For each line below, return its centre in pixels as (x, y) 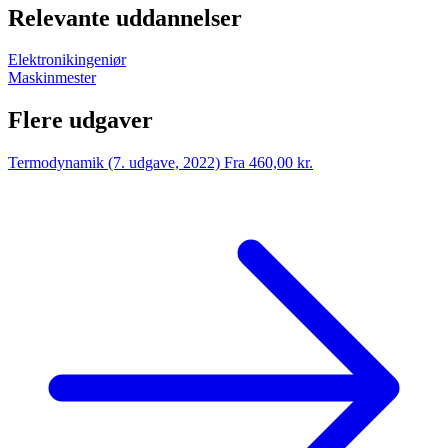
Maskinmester (52, 78)
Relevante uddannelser (125, 17)
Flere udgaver (80, 120)
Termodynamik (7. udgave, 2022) (114, 163)
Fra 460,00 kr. (268, 163)
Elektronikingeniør (67, 60)
